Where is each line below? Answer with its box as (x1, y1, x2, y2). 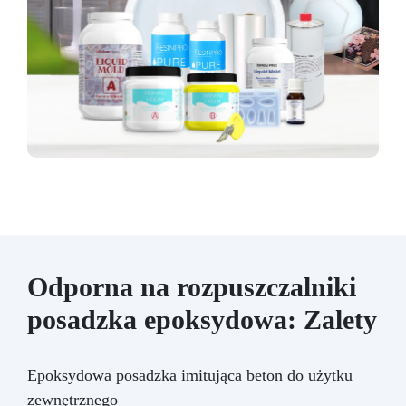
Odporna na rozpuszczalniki (27, 272, 356, 303)
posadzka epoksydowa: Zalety (27, 304, 377, 335)
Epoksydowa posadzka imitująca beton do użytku (27, 366, 353, 385)
